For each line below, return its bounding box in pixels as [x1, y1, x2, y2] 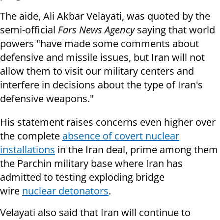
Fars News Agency [58, 23, 135, 37]
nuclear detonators [22, 184, 109, 198]
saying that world [135, 23, 215, 37]
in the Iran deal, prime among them [55, 143, 218, 157]
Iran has [146, 157, 183, 170]
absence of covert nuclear [62, 129, 179, 143]
